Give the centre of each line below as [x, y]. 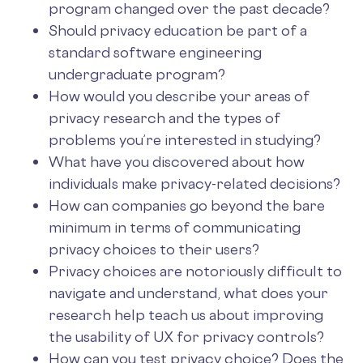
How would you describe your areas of [179, 95]
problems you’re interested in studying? [185, 139]
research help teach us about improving [186, 314]
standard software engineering [155, 51]
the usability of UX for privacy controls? [186, 336]
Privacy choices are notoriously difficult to [195, 270]
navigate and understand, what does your [188, 292]
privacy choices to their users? [154, 248]
